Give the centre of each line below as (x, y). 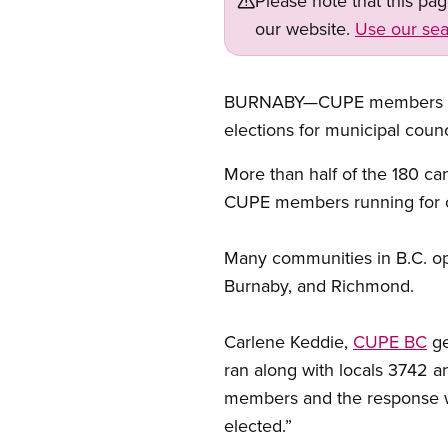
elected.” (258, 425)
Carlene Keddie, (288, 341)
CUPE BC (390, 341)
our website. (305, 28)
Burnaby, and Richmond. (319, 285)
